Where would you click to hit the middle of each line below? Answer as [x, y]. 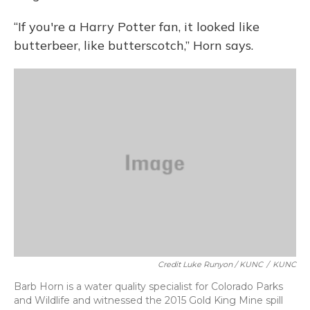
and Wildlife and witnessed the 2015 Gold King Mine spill [148, 300]
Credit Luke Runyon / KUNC [210, 264]
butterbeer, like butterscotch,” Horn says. [134, 45]
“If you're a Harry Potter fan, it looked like [137, 27]
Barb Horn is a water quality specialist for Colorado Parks [148, 286]
